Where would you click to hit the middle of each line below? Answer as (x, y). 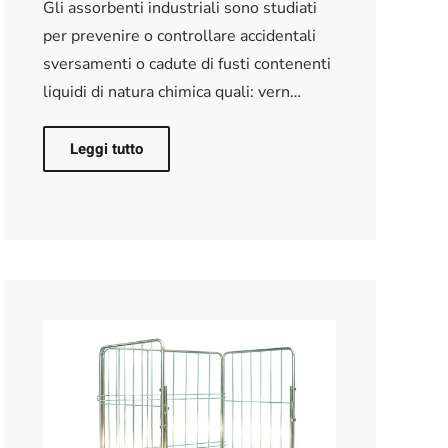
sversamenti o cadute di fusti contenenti (186, 63)
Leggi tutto (106, 148)
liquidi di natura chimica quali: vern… (171, 91)
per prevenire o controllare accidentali (179, 35)
